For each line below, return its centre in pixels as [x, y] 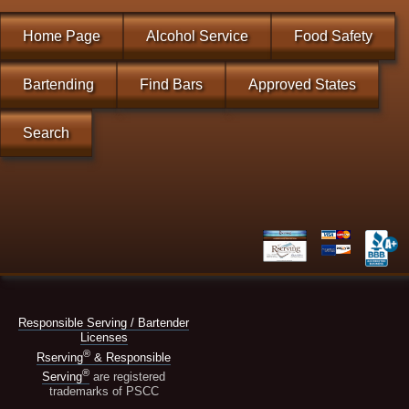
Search [46, 133]
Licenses [104, 338]
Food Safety [333, 37]
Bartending [58, 85]
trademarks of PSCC [104, 391]
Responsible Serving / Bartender [104, 323]
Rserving [60, 357]
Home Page [62, 37]
